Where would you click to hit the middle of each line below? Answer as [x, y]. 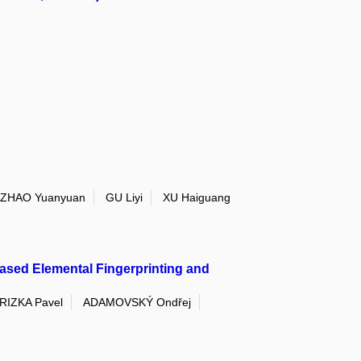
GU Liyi [124, 197]
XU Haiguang [197, 197]
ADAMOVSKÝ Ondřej [137, 303]
